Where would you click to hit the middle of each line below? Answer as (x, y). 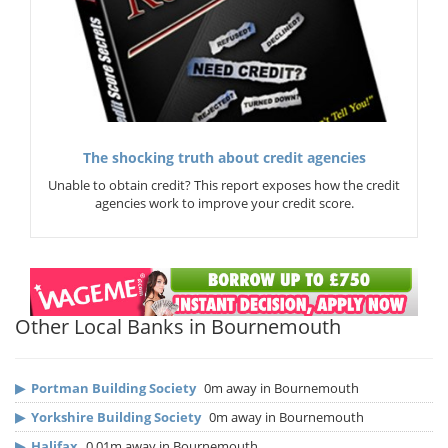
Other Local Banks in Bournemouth (178, 327)
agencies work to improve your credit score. (224, 203)
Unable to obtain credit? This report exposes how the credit (224, 185)
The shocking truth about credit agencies (224, 158)
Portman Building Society (113, 388)
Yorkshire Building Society (116, 417)
